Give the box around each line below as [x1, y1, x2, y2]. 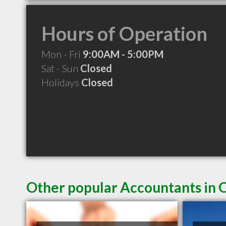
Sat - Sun [41, 62, 80, 74]
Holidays [41, 76, 81, 88]
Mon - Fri [41, 48, 83, 60]
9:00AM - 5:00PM [83, 48, 163, 60]
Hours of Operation [41, 22, 207, 45]
